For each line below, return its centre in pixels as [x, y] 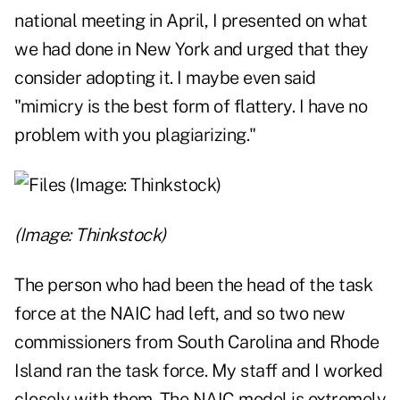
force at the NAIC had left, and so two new [179, 314]
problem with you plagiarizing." [135, 135]
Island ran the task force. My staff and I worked [198, 371]
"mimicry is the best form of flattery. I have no [191, 107]
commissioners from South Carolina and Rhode [197, 342]
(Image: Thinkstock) [90, 235]
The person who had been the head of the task [193, 285]
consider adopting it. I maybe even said [165, 78]
